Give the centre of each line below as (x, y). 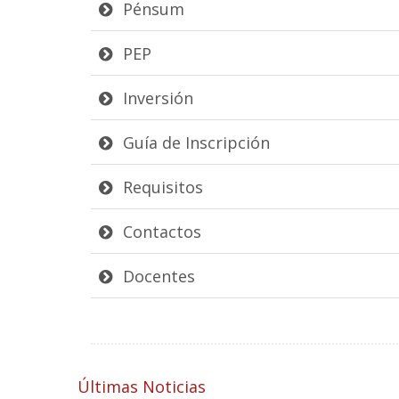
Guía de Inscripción (194, 142)
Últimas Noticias (142, 386)
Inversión (156, 98)
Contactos (160, 231)
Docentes (157, 276)
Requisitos (161, 187)
